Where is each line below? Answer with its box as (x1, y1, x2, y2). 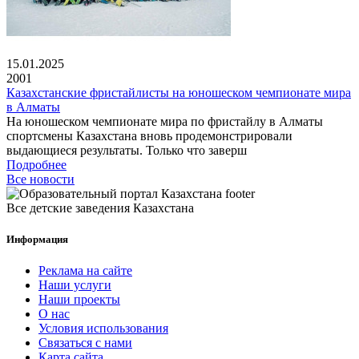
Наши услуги (38, 278, 111, 292)
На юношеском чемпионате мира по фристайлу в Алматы (6, 114, 323, 128)
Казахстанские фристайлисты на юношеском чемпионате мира (6, 85, 351, 99)
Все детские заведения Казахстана (6, 200, 194, 215)
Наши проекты (38, 292, 120, 307)
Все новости (6, 171, 75, 186)
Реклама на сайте (38, 264, 132, 278)
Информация (6, 233, 68, 246)
